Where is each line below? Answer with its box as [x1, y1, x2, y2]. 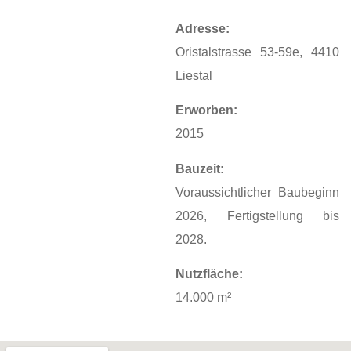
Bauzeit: [175, 161, 224, 175]
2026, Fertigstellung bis [175, 208, 339, 223]
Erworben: [175, 103, 237, 118]
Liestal [175, 68, 212, 82]
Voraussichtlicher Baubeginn [175, 185, 339, 199]
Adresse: [175, 21, 230, 35]
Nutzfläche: [175, 266, 243, 280]
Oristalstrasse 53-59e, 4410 [175, 45, 339, 59]
